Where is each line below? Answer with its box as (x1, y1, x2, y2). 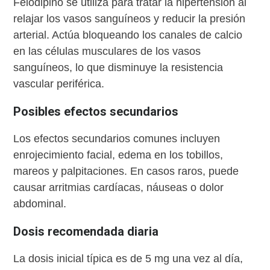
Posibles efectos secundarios (13, 104, 179, 119)
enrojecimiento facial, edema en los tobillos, (13, 149, 224, 162)
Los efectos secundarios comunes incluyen (13, 133, 221, 145)
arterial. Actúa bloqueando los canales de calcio (13, 29, 243, 42)
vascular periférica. (13, 78, 105, 90)
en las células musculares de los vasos (13, 45, 201, 58)
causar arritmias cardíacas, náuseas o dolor (13, 181, 224, 194)
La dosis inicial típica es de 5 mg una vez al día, (13, 253, 243, 265)
